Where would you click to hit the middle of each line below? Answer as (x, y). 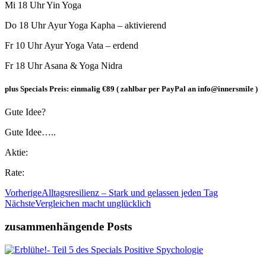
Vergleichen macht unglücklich (93, 204)
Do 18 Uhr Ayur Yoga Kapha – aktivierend (85, 25)
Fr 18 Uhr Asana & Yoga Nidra (64, 65)
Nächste (20, 204)
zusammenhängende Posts (68, 226)
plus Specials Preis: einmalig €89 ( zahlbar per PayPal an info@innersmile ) (131, 88)
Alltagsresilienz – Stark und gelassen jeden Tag (130, 193)
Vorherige (23, 193)
